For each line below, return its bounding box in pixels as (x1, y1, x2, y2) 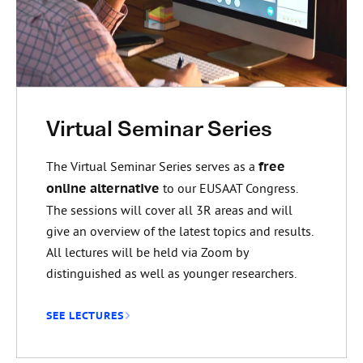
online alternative (45, 179, 160, 197)
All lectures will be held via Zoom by (45, 243, 248, 260)
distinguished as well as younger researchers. (45, 264, 297, 281)
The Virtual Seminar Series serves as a (45, 157, 258, 174)
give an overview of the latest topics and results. (45, 222, 313, 239)
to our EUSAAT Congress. (159, 179, 297, 196)
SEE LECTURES (45, 308, 124, 322)
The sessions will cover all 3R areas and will (45, 201, 293, 218)
